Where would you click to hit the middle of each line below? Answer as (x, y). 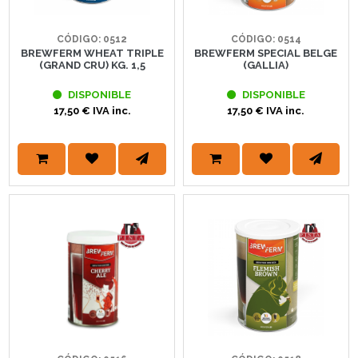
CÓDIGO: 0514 (266, 40)
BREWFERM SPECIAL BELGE (266, 54)
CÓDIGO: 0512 (92, 40)
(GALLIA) (266, 66)
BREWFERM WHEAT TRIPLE (92, 54)
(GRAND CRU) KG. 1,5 (92, 66)
